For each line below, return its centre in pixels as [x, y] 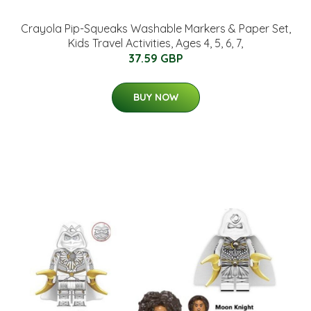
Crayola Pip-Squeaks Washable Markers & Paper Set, [155, 28]
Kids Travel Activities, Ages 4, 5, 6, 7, [155, 43]
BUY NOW [155, 97]
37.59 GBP [155, 58]
